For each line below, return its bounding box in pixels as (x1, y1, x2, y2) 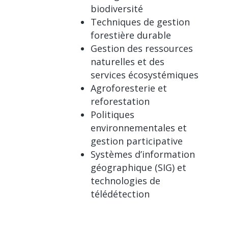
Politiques (91, 108, 134, 121)
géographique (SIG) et (91, 161, 186, 174)
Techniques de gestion (91, 15, 190, 28)
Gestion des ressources (91, 42, 193, 54)
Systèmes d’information (91, 148, 195, 160)
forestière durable (91, 28, 171, 41)
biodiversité (91, 2, 143, 15)
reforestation (91, 95, 150, 107)
